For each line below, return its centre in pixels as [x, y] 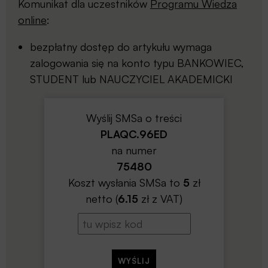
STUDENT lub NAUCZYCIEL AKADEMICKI [131, 79]
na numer [134, 150]
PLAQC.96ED [134, 134]
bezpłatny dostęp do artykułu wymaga [121, 47]
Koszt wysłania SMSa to [125, 183]
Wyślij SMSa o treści [134, 118]
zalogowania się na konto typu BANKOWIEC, [137, 63]
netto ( [102, 199]
